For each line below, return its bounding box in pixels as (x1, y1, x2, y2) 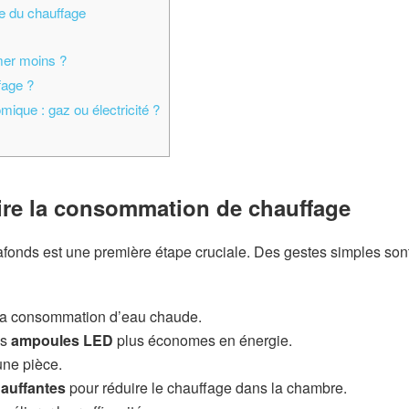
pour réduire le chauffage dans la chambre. (66, 377, 347, 399)
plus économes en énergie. (113, 330, 292, 351)
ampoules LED (11, 330, 113, 351)
